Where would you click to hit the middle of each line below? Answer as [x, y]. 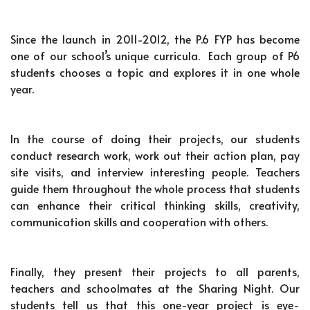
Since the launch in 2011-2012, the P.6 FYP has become [155, 39]
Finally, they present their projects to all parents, [155, 272]
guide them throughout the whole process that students [155, 189]
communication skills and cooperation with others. [142, 222]
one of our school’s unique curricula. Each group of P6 [155, 56]
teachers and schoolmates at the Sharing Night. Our [155, 288]
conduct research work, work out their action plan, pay [155, 155]
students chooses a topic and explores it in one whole [155, 72]
